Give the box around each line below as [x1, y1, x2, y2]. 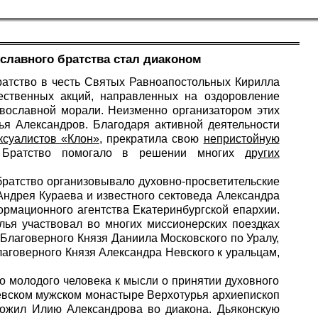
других [244, 146, 280, 159]
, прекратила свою [99, 132, 204, 145]
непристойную [203, 132, 280, 145]
